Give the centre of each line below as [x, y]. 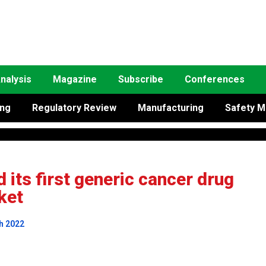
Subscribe [141, 79]
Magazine [75, 79]
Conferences [215, 79]
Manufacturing [171, 108]
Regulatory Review [74, 108]
